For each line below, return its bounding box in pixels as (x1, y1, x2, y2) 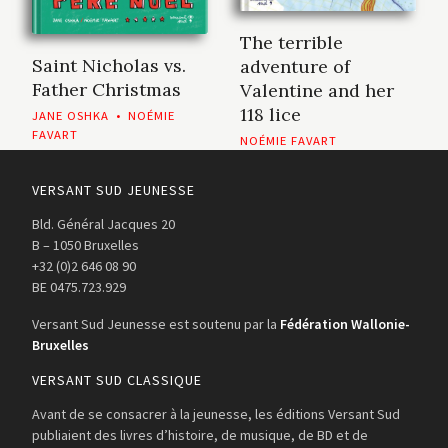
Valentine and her (240, 79, 394, 103)
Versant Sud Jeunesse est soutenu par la (32, 315, 280, 334)
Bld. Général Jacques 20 (32, 215, 175, 234)
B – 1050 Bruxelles (32, 236, 139, 255)
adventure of (240, 55, 350, 79)
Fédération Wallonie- (280, 315, 410, 334)
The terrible (240, 31, 343, 55)
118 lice (240, 103, 301, 127)
